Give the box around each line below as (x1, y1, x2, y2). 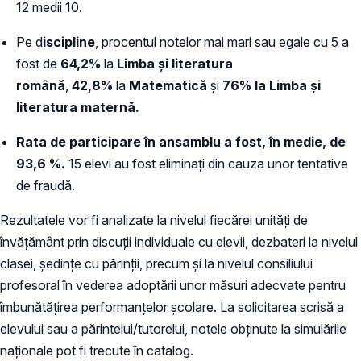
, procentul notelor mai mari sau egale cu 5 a (95, 33, 349, 50)
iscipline (43, 33, 95, 50)
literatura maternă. (16, 98, 139, 115)
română (16, 77, 65, 93)
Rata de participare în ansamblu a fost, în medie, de (16, 133, 346, 150)
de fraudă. (16, 176, 75, 193)
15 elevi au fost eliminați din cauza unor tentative (68, 155, 348, 172)
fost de (16, 55, 60, 72)
